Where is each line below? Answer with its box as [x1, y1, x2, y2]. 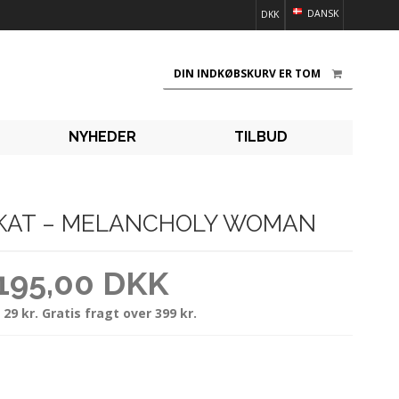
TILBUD [233, 128, 288, 146]
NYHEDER [68, 128, 136, 146]
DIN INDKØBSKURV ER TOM [174, 66, 321, 82]
